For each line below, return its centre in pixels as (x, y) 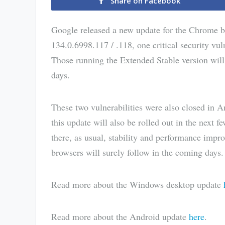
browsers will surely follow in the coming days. (137, 152)
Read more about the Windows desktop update (137, 184)
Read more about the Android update (120, 216)
